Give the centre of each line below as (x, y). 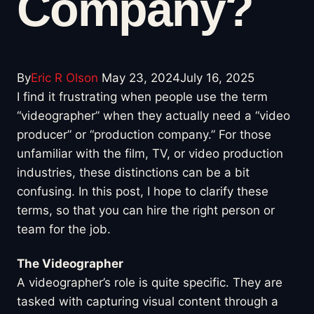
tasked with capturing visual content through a (148, 301)
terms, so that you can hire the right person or (146, 210)
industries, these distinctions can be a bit (133, 172)
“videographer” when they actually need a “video (153, 115)
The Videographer (70, 263)
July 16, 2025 (217, 77)
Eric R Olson (64, 77)
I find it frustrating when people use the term (142, 96)
